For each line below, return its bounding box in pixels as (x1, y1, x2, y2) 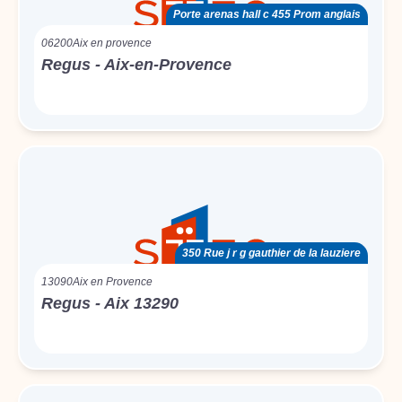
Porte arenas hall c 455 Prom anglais (173, 8, 361, 21)
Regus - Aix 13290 (41, 294, 179, 312)
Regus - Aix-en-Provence (41, 56, 232, 74)
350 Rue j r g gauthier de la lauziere (182, 247, 361, 259)
